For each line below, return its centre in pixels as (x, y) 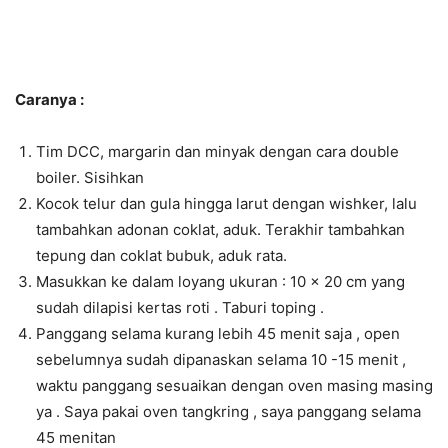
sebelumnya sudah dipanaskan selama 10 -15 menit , (221, 360)
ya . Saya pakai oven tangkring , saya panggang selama (228, 412)
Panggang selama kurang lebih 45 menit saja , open (218, 334)
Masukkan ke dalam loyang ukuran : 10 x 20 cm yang (220, 282)
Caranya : (49, 100)
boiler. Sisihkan (90, 178)
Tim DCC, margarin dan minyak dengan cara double (217, 152)
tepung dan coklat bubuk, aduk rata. (161, 256)
